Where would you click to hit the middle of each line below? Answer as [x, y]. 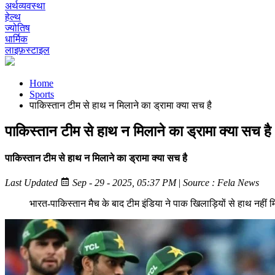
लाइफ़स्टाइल [27, 50]
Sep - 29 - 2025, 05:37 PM [123, 183]
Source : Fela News [221, 183]
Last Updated [33, 183]
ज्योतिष [17, 28]
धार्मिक [16, 39]
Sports [42, 94]
